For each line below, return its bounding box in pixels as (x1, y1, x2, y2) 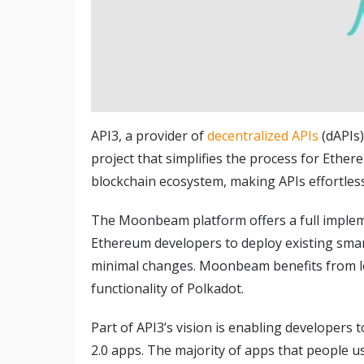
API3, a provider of (91, 126, 207, 145)
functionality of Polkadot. (91, 279, 244, 297)
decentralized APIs (207, 126, 318, 145)
